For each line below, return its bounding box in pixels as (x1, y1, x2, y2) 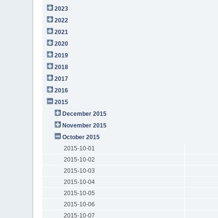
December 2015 (62, 110, 107, 117)
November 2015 (62, 122, 107, 129)
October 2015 (62, 133, 100, 141)
